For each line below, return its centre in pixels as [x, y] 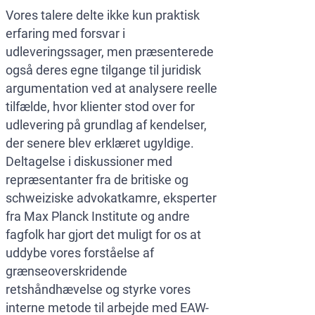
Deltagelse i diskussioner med [89, 162]
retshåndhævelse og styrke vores [98, 290]
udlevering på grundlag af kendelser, [106, 125]
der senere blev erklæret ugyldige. [100, 143]
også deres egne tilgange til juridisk [103, 70]
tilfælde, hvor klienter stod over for [100, 107]
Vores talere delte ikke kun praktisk [103, 15]
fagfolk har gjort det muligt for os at [103, 235]
